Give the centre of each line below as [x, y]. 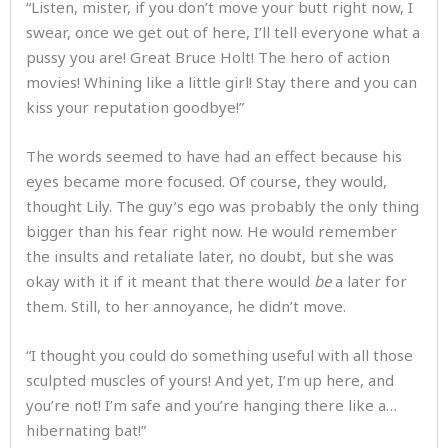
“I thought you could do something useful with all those [219, 355]
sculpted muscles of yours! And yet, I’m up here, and [210, 380]
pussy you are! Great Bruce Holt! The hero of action [208, 57]
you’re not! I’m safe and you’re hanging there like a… [211, 405]
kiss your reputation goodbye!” [139, 107]
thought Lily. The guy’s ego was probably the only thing [222, 206]
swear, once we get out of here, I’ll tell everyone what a [223, 32]
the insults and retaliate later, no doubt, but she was [210, 256]
